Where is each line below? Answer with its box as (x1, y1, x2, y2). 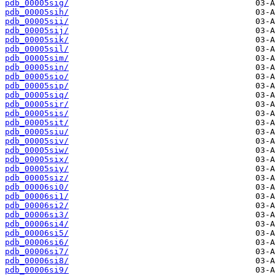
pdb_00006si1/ (5, 192, 69, 201)
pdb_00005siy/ (5, 164, 69, 174)
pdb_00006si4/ (5, 219, 69, 229)
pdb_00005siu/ (5, 127, 69, 137)
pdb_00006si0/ (5, 182, 69, 192)
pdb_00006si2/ (5, 201, 69, 211)
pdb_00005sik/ (5, 35, 69, 45)
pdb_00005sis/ (5, 109, 69, 118)
